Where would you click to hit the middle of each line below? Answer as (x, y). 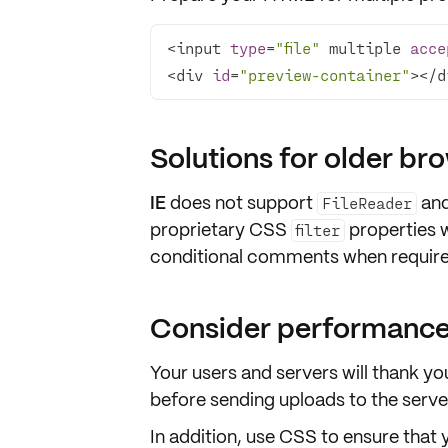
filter (318, 229)
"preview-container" (324, 74)
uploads (311, 399)
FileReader (366, 202)
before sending (214, 399)
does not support (241, 202)
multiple (364, 47)
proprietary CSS (220, 229)
